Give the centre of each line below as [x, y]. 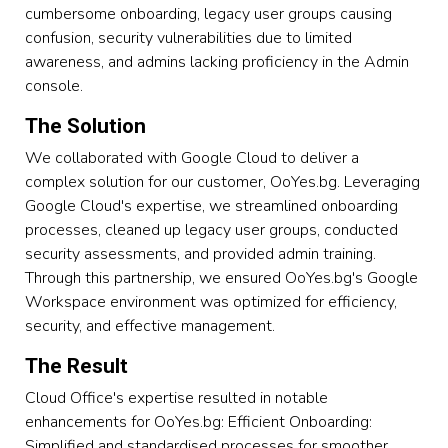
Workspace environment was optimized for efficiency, [211, 301]
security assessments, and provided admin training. [201, 253]
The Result [77, 365]
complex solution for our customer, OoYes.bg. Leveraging [223, 181]
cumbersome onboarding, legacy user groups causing [209, 13]
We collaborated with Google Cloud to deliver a [192, 157]
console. [54, 85]
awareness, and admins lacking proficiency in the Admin [217, 61]
